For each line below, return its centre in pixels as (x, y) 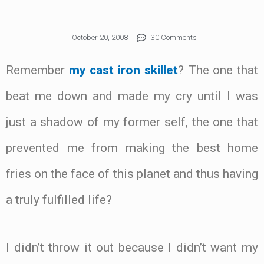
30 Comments (174, 38)
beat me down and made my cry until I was (132, 96)
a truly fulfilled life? (59, 200)
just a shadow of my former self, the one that (132, 122)
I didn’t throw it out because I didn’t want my (132, 247)
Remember (37, 70)
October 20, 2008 (100, 38)
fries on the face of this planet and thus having (132, 174)
